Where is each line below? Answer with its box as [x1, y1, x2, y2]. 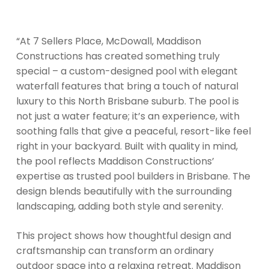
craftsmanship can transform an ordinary [16, 243, 214, 258]
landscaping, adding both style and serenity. [16, 199, 223, 213]
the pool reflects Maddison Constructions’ [16, 154, 214, 168]
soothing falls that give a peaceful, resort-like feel [16, 124, 251, 138]
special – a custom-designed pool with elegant [16, 64, 238, 78]
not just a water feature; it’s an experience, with [16, 109, 240, 123]
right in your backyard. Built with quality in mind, [16, 139, 238, 153]
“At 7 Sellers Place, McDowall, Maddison [16, 34, 201, 48]
